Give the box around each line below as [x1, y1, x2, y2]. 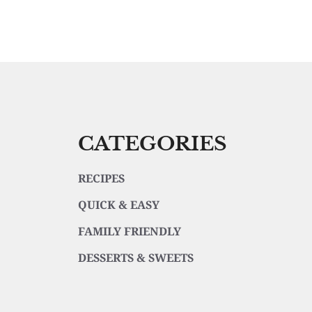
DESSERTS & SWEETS [77, 250, 194, 265]
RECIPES [77, 171, 125, 186]
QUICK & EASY [77, 197, 159, 212]
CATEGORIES [77, 132, 227, 156]
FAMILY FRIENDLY [77, 224, 181, 239]
